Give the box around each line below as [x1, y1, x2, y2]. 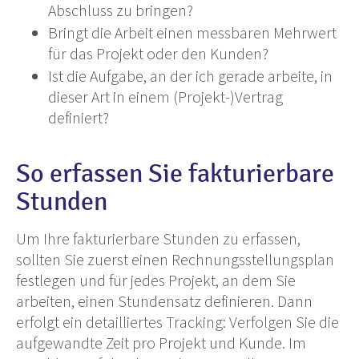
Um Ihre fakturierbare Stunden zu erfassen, [16, 228, 301, 249]
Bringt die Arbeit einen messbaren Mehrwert [48, 22, 337, 43]
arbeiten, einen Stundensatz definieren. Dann [16, 291, 313, 312]
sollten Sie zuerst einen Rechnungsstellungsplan [16, 249, 334, 270]
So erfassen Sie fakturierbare [16, 159, 334, 190]
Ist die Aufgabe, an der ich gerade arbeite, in [48, 66, 333, 87]
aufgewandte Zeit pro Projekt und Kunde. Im [16, 333, 306, 353]
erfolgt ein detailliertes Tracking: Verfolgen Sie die [16, 312, 339, 333]
